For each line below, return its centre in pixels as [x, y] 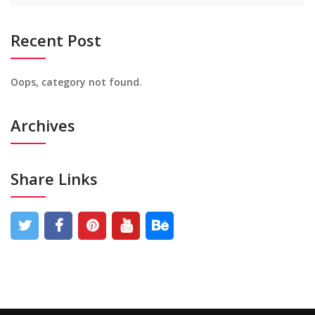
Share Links [54, 179]
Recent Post [56, 40]
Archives [43, 125]
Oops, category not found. [76, 82]
